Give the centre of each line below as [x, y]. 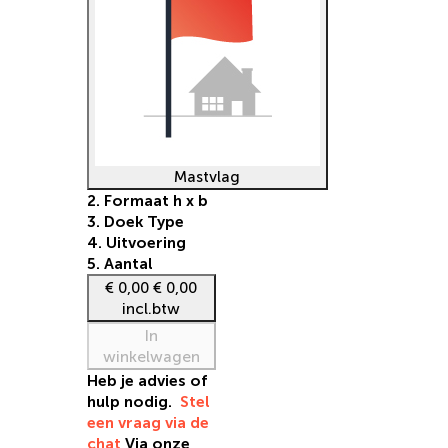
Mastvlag [207, 177]
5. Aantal [119, 264]
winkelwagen [151, 357]
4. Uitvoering [136, 243]
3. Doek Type [135, 222]
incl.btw [151, 309]
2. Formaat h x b [147, 201]
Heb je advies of [147, 381]
